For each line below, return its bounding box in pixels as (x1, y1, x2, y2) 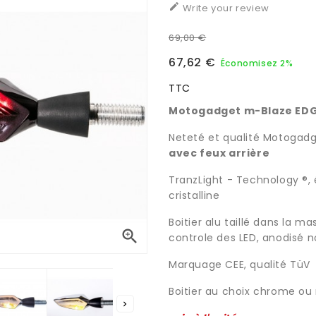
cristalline (168, 188, 220, 202)
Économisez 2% (220, 57, 293, 69)
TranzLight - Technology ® (168, 173, 308, 187)
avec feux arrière (168, 146, 270, 160)
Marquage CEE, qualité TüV (168, 257, 310, 272)
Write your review (179, 1, 269, 15)
